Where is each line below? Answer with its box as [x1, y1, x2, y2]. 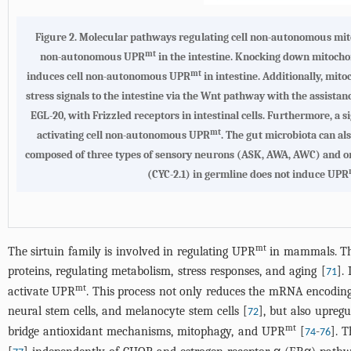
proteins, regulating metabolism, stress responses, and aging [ [8, 264, 326, 278]
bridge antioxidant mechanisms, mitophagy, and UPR [8, 324, 285, 338]
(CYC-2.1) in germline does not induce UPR [147, 168, 349, 181]
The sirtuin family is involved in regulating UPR [8, 244, 255, 259]
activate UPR [8, 284, 76, 299]
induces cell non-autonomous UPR [27, 70, 191, 83]
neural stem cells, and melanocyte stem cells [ [8, 304, 248, 318]
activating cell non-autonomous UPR [37, 128, 211, 142]
